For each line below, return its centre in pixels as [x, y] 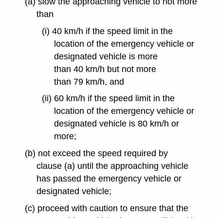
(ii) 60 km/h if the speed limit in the [108, 99]
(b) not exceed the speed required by [96, 154]
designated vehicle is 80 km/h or [116, 124]
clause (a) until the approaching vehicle [113, 166]
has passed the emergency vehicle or [109, 179]
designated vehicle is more [106, 56]
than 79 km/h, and [89, 82]
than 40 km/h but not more [105, 69]
